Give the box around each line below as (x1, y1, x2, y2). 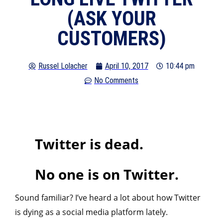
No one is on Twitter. (35, 165, 179, 184)
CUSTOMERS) (57, 27, 166, 51)
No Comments (94, 76, 138, 86)
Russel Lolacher (38, 61, 88, 71)
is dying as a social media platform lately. (15, 207, 168, 218)
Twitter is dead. (35, 134, 143, 154)
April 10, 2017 (105, 61, 148, 71)
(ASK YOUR (67, 7, 156, 31)
